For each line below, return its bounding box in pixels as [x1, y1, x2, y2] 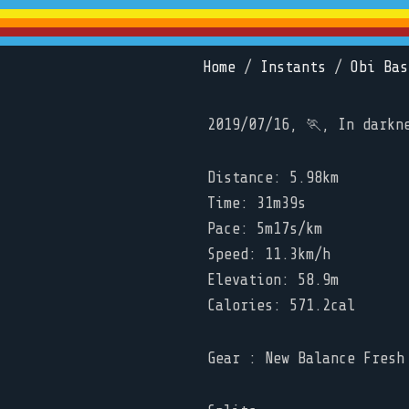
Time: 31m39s [207, 194, 306, 212]
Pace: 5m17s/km [207, 220, 322, 237]
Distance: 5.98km [207, 169, 339, 186]
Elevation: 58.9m [207, 271, 339, 288]
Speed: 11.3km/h [207, 246, 330, 263]
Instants [260, 58, 326, 76]
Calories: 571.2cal [207, 297, 355, 314]
